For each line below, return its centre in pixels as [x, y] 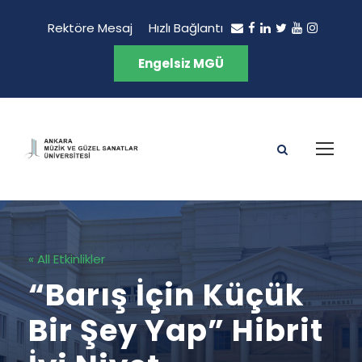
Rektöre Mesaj [90, 28]
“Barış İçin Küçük [166, 295]
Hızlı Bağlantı [186, 28]
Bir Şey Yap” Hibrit [176, 330]
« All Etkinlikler [67, 259]
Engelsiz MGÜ [181, 63]
